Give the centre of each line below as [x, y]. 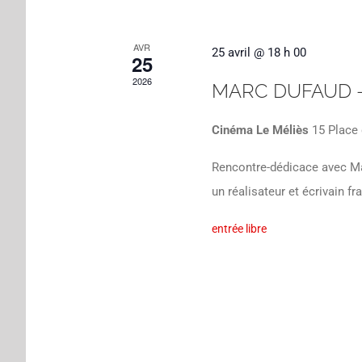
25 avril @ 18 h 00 [259, 52]
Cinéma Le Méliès [261, 130]
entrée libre [239, 228]
